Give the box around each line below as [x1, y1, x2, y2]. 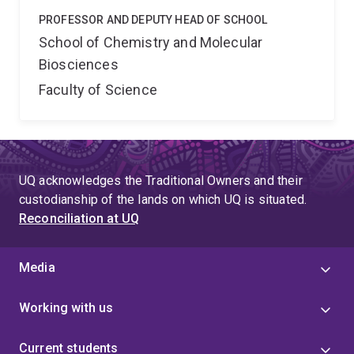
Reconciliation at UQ [19, 211, 140, 226]
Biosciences [39, 56, 119, 73]
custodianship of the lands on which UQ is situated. [19, 192, 307, 207]
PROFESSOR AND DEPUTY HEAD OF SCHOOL [39, 13, 268, 26]
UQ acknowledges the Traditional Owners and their [19, 173, 303, 188]
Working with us [19, 300, 114, 315]
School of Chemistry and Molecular [39, 34, 263, 51]
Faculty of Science [39, 81, 157, 98]
